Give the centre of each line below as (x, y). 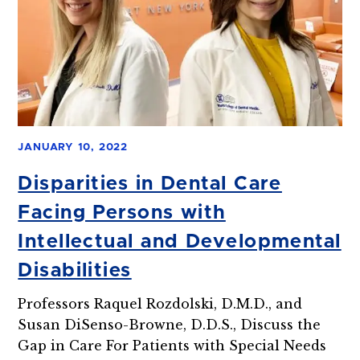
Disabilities (75, 270)
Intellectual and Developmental (180, 241)
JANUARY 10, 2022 (73, 147)
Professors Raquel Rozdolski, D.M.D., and (160, 303)
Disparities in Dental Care (150, 184)
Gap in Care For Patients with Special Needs (172, 345)
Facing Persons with (122, 213)
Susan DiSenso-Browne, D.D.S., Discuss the (170, 324)
